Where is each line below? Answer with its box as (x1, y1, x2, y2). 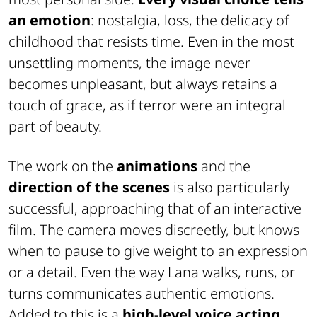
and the (197, 156, 250, 175)
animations (117, 156, 197, 175)
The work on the (8, 156, 117, 175)
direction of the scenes (8, 177, 170, 197)
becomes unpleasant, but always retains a (8, 74, 277, 93)
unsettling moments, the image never (8, 52, 250, 72)
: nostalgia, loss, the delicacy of (91, 10, 289, 30)
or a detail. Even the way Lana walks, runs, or (8, 262, 295, 282)
